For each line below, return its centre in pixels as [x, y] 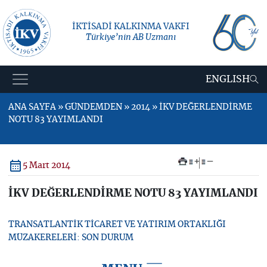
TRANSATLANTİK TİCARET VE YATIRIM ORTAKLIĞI [117, 225]
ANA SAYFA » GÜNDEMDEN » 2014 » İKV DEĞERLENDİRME [130, 107]
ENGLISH [228, 79]
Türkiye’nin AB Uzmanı [131, 37]
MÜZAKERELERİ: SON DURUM [71, 238]
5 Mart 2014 [46, 165]
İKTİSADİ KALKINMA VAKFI [131, 27]
